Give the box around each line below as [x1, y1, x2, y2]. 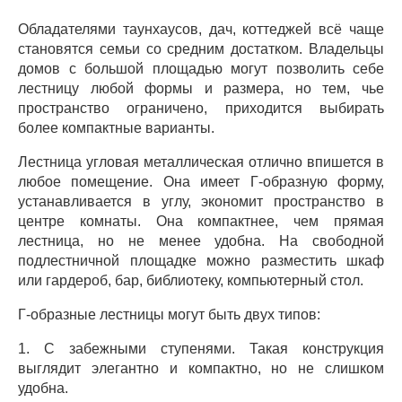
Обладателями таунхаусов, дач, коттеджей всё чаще [18, 22, 384, 37]
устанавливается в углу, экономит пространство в [18, 194, 384, 209]
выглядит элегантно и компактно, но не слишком [18, 361, 384, 376]
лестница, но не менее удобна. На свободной [18, 233, 384, 249]
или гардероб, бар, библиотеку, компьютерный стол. [18, 273, 363, 288]
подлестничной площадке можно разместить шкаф [18, 253, 384, 268]
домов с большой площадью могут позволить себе [18, 61, 384, 76]
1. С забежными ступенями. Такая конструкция [18, 341, 384, 356]
